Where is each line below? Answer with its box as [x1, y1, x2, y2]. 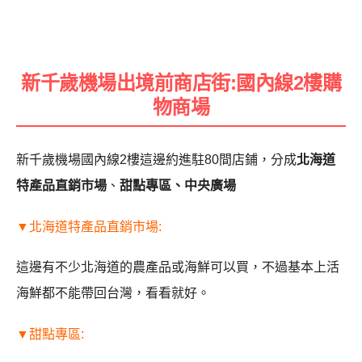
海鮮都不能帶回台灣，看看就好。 [16, 286, 210, 301]
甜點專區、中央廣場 [120, 178, 236, 192]
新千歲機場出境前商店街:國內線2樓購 [21, 71, 341, 94]
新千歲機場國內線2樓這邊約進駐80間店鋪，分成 [16, 152, 297, 166]
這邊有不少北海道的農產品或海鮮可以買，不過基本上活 [16, 260, 339, 275]
